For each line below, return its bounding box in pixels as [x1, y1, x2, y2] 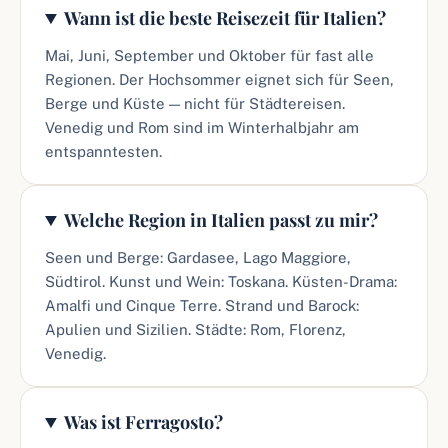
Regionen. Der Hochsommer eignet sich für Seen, [45, 71, 394, 88]
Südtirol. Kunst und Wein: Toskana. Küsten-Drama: [45, 273, 397, 290]
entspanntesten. [45, 143, 162, 160]
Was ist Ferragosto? [64, 410, 224, 434]
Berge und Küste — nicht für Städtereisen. [45, 95, 345, 112]
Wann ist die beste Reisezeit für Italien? [64, 6, 387, 30]
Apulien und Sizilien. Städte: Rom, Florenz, [45, 321, 346, 338]
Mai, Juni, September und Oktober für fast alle [45, 47, 374, 64]
